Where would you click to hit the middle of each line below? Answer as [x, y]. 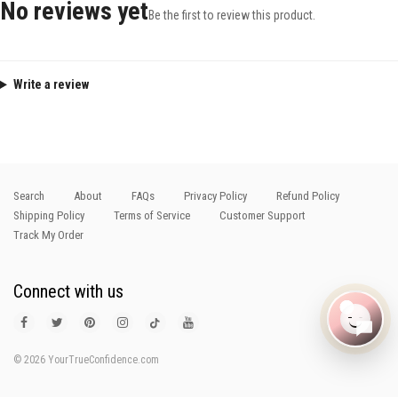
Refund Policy [308, 196]
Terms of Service [152, 216]
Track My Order [48, 235]
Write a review [51, 84]
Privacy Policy [215, 196]
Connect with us [68, 292]
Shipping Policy [49, 216]
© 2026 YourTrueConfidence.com [86, 360]
